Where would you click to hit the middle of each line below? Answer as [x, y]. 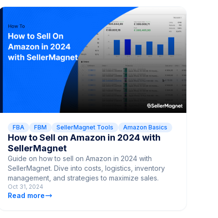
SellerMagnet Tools [85, 127]
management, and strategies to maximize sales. [83, 178]
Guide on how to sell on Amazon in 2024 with [80, 158]
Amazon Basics [145, 127]
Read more [26, 195]
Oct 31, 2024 [25, 186]
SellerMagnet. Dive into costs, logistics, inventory [86, 168]
